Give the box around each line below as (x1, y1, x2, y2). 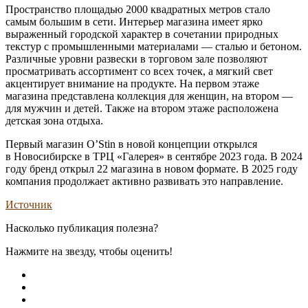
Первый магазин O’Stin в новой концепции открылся (5, 137, 257, 150)
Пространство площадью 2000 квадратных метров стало (5, 3, 270, 15)
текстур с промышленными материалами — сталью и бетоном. (5, 40, 302, 52)
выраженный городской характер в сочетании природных (5, 27, 278, 40)
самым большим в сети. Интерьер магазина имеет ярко (5, 15, 263, 27)
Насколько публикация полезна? (5, 221, 158, 234)
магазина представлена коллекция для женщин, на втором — (5, 89, 293, 102)
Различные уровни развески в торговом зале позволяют (5, 52, 267, 65)
